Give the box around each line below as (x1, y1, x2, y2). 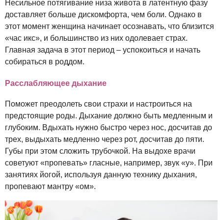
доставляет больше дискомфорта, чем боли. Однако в (5, 10, 202, 19)
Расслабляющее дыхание (5, 79, 107, 87)
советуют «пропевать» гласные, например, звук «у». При (5, 158, 213, 167)
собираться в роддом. (5, 57, 84, 66)
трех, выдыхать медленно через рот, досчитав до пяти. (5, 135, 204, 143)
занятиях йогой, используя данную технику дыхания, (5, 170, 197, 179)
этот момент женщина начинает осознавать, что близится (5, 22, 214, 31)
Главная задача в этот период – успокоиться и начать (5, 46, 200, 55)
